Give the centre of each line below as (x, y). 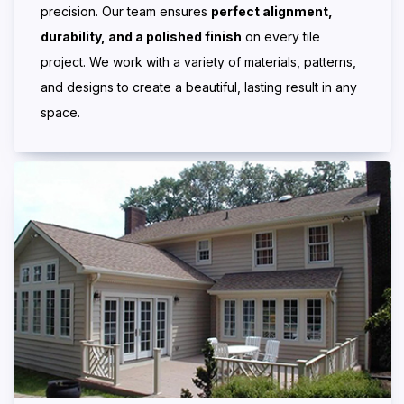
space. (60, 113)
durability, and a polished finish (141, 37)
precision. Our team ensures (126, 12)
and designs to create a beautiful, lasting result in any (199, 87)
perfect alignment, (272, 12)
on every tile (281, 37)
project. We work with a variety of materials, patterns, (198, 62)
